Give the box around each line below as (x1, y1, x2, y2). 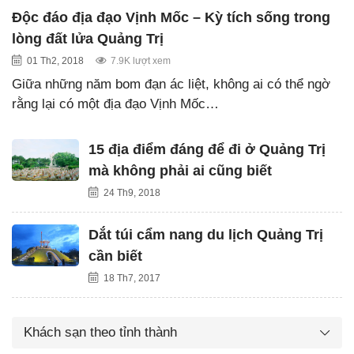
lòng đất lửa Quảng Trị (12, 30, 164, 47)
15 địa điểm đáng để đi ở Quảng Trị (88, 141, 326, 157)
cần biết (88, 247, 142, 264)
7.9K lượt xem (111, 55, 171, 66)
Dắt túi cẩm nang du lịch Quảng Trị (88, 226, 323, 243)
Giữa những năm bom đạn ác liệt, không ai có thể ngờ (12, 76, 330, 92)
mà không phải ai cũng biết (88, 162, 272, 179)
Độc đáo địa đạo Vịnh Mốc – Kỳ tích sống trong (12, 9, 330, 25)
